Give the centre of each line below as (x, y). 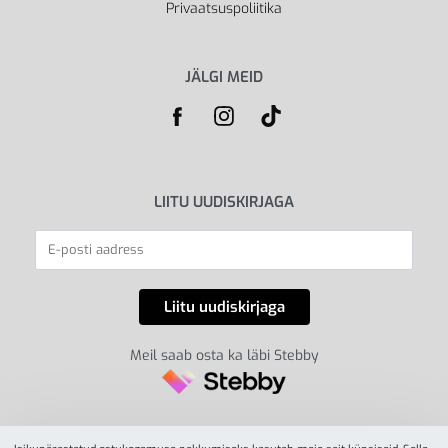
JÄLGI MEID (224, 76)
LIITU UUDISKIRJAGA (224, 201)
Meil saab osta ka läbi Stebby (224, 355)
